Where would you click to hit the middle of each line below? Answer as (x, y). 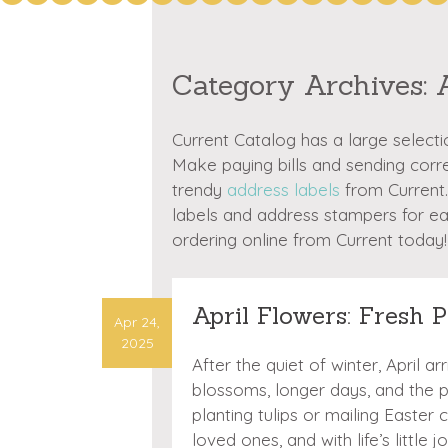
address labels (283, 189)
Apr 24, (137, 321)
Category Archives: (304, 85)
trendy (199, 189)
